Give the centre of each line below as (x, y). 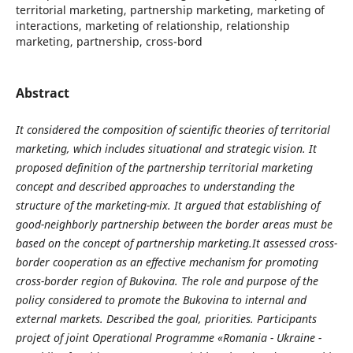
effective (165, 262)
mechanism (217, 262)
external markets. (59, 319)
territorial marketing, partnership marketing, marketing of (170, 9)
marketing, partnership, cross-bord (109, 41)
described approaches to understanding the (186, 186)
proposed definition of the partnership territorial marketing (164, 167)
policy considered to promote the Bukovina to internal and (161, 300)
